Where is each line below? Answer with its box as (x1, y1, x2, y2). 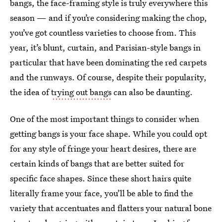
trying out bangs (51, 86, 111, 98)
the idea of (10, 86, 51, 98)
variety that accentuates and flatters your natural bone (10, 202, 212, 214)
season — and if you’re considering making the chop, (10, 12, 207, 23)
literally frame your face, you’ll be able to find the (10, 187, 193, 199)
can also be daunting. (111, 86, 193, 98)
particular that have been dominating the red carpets (10, 56, 207, 68)
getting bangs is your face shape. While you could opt (10, 128, 207, 139)
